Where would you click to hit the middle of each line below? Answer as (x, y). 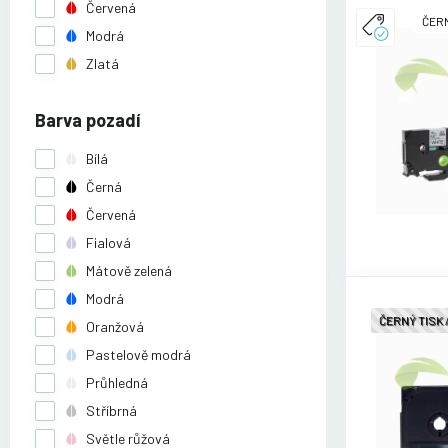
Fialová (108, 243)
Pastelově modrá (138, 355)
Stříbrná (111, 411)
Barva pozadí (87, 120)
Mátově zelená (129, 271)
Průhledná (117, 383)
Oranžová (115, 327)
